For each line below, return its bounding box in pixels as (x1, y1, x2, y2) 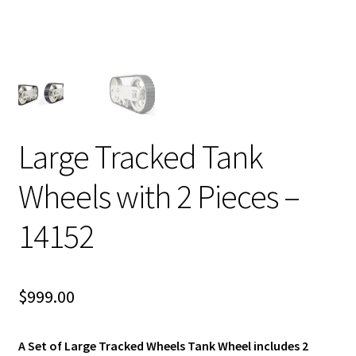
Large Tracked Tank (17, 136, 263, 178)
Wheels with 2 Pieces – (17, 176, 300, 218)
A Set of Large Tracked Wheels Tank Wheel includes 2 (17, 337, 308, 354)
